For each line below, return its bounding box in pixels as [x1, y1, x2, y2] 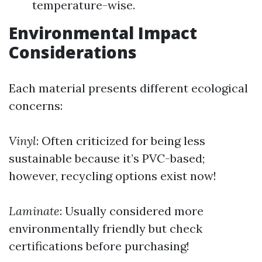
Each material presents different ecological [9, 81, 248, 95]
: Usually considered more [60, 204, 204, 218]
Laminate [9, 204, 60, 218]
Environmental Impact [9, 22, 197, 44]
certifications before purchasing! [9, 239, 189, 253]
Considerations [9, 41, 137, 63]
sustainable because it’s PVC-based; [9, 151, 205, 166]
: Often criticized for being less [36, 133, 205, 148]
